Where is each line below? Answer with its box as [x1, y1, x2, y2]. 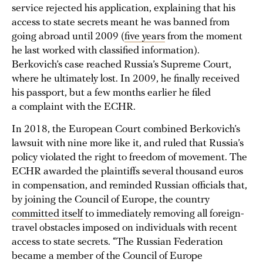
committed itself [12, 208, 83, 220]
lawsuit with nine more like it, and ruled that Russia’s [12, 138, 244, 150]
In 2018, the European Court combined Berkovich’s [12, 124, 240, 136]
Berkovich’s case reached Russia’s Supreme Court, [12, 59, 231, 71]
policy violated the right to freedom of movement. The [12, 152, 247, 164]
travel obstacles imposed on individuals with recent [12, 222, 237, 234]
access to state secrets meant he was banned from [12, 17, 230, 29]
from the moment [165, 31, 242, 43]
